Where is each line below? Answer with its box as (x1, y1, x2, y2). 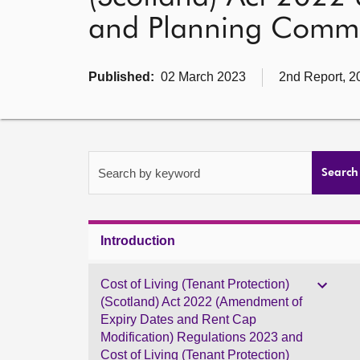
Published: (88, 70, 154, 84)
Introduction (100, 234, 175, 247)
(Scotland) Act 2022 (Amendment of (100, 295, 302, 309)
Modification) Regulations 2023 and (100, 330, 303, 344)
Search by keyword (98, 166, 200, 180)
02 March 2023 (154, 70, 246, 84)
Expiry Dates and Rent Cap (100, 313, 256, 326)
